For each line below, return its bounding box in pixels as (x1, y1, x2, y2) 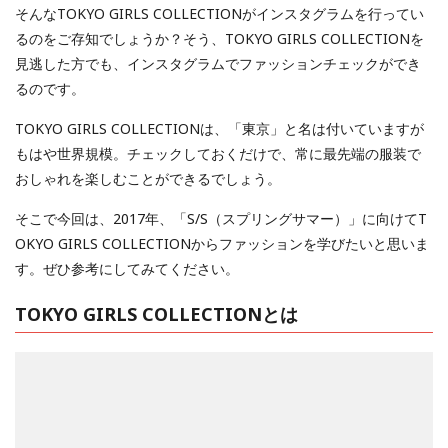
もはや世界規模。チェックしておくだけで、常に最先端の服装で (15, 144, 421, 164)
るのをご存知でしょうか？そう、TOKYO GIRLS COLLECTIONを (15, 29, 424, 49)
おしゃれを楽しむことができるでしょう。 (15, 169, 281, 189)
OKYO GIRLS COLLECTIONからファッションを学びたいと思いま (15, 234, 429, 254)
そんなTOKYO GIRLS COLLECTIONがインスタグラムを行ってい (15, 4, 424, 24)
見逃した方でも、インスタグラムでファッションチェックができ (15, 54, 421, 74)
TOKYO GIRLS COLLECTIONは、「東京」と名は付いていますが (15, 119, 424, 139)
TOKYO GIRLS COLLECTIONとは (15, 301, 298, 326)
